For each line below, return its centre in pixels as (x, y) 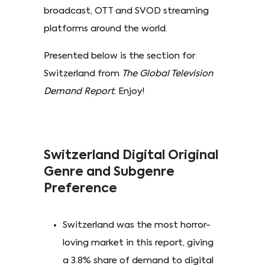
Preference (80, 189)
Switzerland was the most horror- (137, 225)
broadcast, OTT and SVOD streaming (126, 11)
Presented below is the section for (119, 56)
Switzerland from (83, 73)
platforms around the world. (106, 28)
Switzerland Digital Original (131, 156)
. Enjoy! (130, 91)
